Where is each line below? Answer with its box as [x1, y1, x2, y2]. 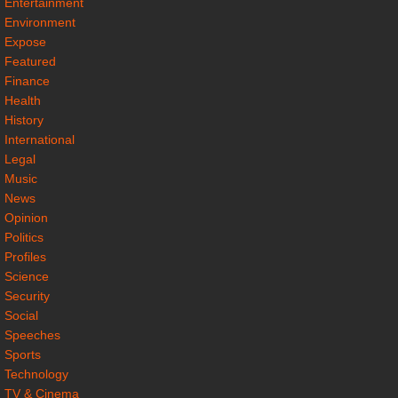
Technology [4, 366, 68, 381]
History [4, 112, 44, 127]
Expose [4, 34, 46, 49]
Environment [4, 14, 76, 29]
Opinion [4, 210, 48, 225]
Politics [4, 229, 44, 244]
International [4, 131, 75, 147]
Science [4, 268, 49, 283]
